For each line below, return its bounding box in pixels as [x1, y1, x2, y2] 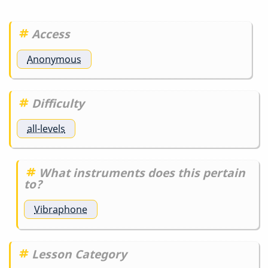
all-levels [27, 122, 65, 136]
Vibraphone [34, 203, 87, 217]
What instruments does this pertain [39, 165, 245, 181]
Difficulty [32, 95, 84, 112]
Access [32, 26, 70, 42]
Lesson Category [32, 245, 127, 262]
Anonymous [27, 53, 81, 66]
